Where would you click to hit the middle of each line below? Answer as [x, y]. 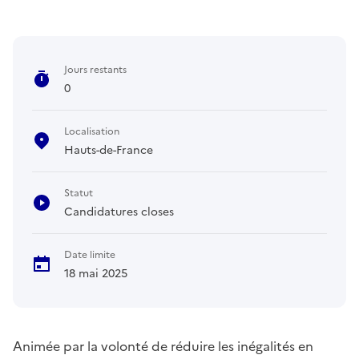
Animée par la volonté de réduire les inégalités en [163, 346]
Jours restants [95, 69]
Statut [79, 193]
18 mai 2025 [96, 273]
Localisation [92, 131]
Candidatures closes [119, 212]
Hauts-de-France [109, 150]
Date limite [90, 254]
